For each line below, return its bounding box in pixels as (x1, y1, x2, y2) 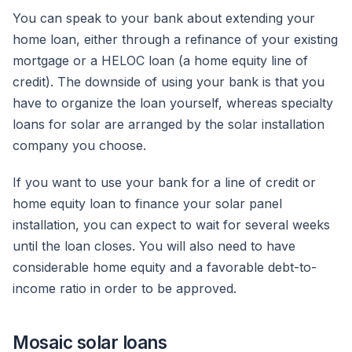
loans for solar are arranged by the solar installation (13, 116, 324, 133)
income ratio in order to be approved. (13, 280, 240, 297)
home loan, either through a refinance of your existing (13, 31, 338, 48)
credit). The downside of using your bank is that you (13, 74, 324, 90)
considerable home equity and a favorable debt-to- (13, 259, 317, 276)
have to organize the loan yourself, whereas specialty (13, 95, 333, 112)
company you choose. (13, 137, 150, 154)
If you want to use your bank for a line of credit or (13, 174, 316, 191)
